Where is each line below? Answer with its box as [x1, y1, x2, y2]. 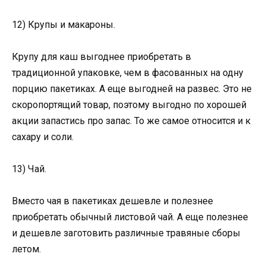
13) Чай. [12, 163, 46, 175]
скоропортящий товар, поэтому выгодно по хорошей [12, 99, 246, 110]
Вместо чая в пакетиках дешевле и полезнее [12, 195, 213, 207]
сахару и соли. [12, 131, 74, 142]
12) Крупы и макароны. [12, 18, 115, 30]
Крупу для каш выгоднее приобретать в [12, 50, 191, 62]
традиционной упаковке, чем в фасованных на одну [12, 66, 243, 78]
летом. [12, 243, 41, 255]
